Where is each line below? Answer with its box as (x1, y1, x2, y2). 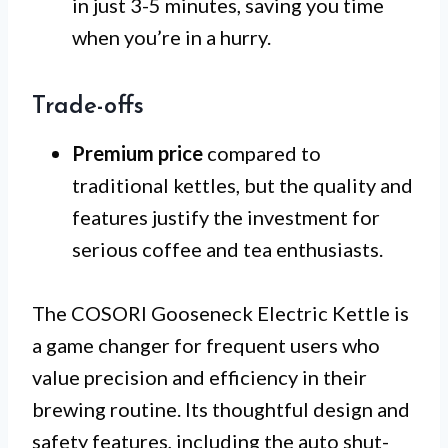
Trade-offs (32, 95, 144, 120)
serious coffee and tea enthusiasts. (72, 237, 383, 262)
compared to (203, 141, 321, 166)
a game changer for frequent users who (32, 333, 380, 358)
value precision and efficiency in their (32, 365, 367, 390)
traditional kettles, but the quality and (72, 173, 413, 198)
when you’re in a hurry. (72, 25, 271, 50)
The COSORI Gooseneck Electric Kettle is (32, 301, 409, 326)
